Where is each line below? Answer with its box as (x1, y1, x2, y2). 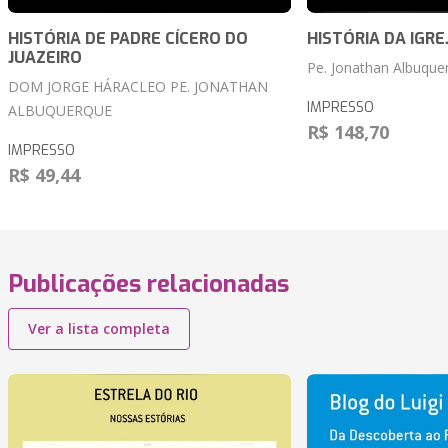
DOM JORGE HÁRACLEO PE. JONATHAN (8, 77, 268, 97)
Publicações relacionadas (8, 268, 289, 301)
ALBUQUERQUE (8, 101, 112, 121)
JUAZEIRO (8, 47, 82, 69)
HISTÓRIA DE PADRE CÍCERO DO (8, 28, 248, 50)
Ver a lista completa (28, 319, 170, 339)
